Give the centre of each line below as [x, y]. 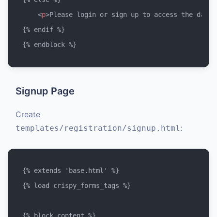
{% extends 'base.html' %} [71, 170]
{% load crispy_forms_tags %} [77, 185]
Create [28, 114]
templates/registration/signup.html [98, 128]
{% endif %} [44, 30]
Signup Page [45, 91]
